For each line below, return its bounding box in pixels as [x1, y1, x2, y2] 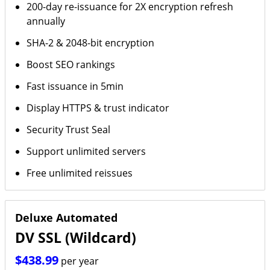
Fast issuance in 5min [27, 80, 124, 93]
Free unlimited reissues [27, 166, 133, 180]
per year [61, 254, 99, 268]
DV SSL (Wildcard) [15, 228, 136, 247]
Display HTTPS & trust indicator [27, 101, 170, 115]
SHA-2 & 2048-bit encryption [27, 36, 155, 49]
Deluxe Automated [15, 210, 118, 225]
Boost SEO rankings [27, 58, 116, 71]
